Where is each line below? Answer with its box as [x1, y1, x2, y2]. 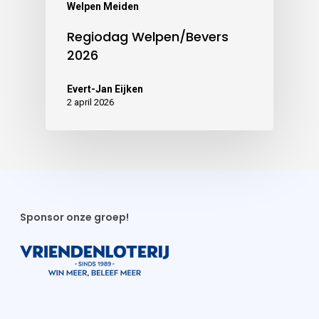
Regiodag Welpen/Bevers [67, 28, 229, 46]
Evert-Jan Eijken [67, 83, 143, 95]
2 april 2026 [67, 97, 114, 108]
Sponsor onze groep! [20, 210, 129, 225]
